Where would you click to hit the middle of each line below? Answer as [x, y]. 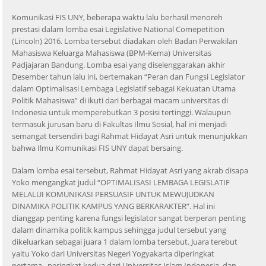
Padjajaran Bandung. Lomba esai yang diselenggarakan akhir [118, 64]
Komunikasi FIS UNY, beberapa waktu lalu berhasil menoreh [117, 17]
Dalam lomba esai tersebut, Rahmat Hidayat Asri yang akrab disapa [130, 170]
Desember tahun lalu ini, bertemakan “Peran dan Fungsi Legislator [128, 76]
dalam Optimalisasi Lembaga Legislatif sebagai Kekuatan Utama [124, 88]
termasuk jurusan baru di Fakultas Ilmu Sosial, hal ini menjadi [119, 124]
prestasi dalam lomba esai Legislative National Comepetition [118, 29]
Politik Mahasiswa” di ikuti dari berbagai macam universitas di [120, 100]
